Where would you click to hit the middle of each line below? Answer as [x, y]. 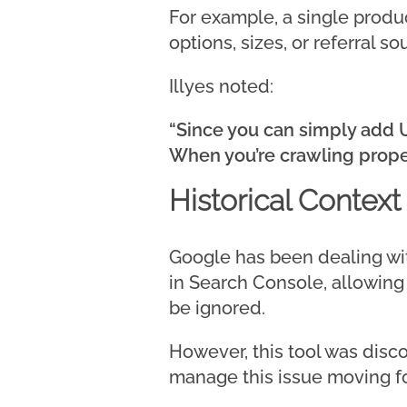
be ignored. [217, 308]
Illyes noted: [221, 87]
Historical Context [285, 201]
